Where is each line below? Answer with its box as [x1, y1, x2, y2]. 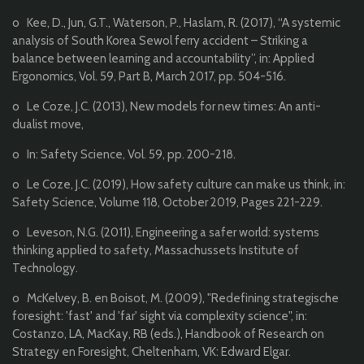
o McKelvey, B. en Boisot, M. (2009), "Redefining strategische [12, 291, 339, 306]
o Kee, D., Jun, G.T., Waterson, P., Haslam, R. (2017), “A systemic [12, 15, 340, 31]
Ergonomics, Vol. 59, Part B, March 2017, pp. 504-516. [12, 69, 286, 84]
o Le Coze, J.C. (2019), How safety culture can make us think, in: [12, 177, 345, 193]
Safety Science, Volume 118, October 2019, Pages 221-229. [12, 195, 323, 210]
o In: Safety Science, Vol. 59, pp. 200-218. [12, 147, 236, 162]
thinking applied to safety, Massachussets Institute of [12, 243, 299, 258]
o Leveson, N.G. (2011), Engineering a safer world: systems [12, 225, 319, 240]
